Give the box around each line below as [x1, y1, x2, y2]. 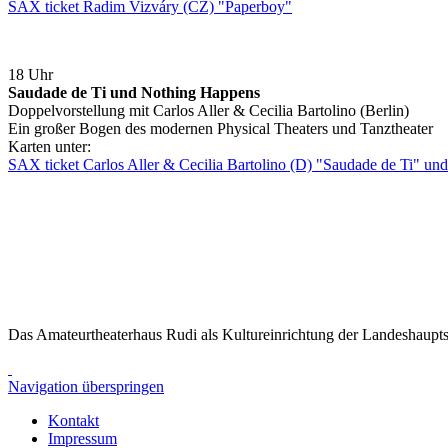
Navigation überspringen [8, 377, 164, 395]
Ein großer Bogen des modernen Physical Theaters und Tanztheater [8, 119, 433, 137]
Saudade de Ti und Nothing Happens [8, 83, 260, 101]
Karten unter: [8, 137, 91, 155]
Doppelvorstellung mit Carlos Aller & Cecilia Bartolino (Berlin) [8, 101, 409, 119]
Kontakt [48, 411, 99, 429]
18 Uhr [8, 65, 65, 83]
